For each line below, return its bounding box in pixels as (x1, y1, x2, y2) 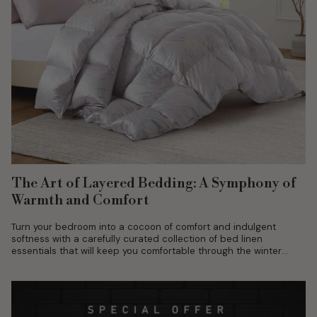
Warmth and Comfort (11, 192, 149, 210)
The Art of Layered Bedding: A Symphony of (11, 175, 296, 193)
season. (11, 257, 46, 270)
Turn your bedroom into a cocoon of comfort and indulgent (11, 221, 276, 234)
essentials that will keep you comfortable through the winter (11, 245, 282, 258)
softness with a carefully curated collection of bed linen (11, 233, 263, 246)
